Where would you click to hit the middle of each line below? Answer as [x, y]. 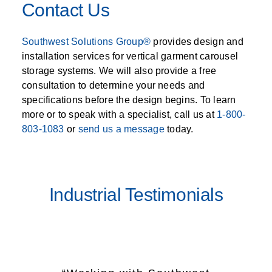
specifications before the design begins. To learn [129, 100]
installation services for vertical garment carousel [130, 56]
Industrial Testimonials [136, 195]
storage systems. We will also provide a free [119, 71]
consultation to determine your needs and [113, 86]
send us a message [121, 129]
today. [179, 129]
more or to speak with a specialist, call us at [119, 115]
